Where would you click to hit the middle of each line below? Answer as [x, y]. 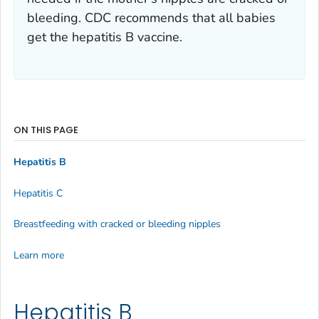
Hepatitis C [38, 193]
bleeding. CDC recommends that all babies [151, 17]
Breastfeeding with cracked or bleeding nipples [117, 224]
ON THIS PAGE [46, 130]
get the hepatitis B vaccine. [105, 37]
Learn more [39, 255]
